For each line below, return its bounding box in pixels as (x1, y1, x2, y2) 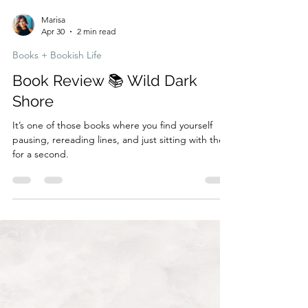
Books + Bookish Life (12, 115, 102, 127)
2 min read (77, 92, 115, 102)
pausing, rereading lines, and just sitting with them (12, 199, 232, 212)
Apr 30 (41, 92, 65, 102)
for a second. (12, 214, 69, 226)
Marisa (41, 80, 65, 91)
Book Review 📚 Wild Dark (12, 137, 197, 155)
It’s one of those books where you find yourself (12, 185, 212, 197)
